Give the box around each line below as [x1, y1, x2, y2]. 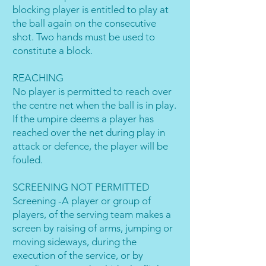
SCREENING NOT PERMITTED [12, 181, 150, 193]
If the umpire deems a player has [12, 113, 154, 125]
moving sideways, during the [12, 236, 137, 248]
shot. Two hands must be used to [12, 31, 155, 43]
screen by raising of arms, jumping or [12, 222, 173, 234]
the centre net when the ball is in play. [12, 99, 176, 111]
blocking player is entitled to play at [12, 4, 169, 15]
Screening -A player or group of [12, 195, 151, 207]
